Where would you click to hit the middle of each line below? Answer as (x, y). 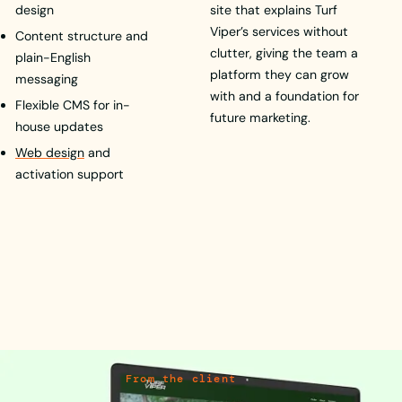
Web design (49, 152)
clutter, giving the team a (284, 53)
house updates (59, 126)
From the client (181, 378)
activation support (69, 174)
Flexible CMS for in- (72, 105)
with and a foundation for (284, 96)
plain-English (52, 57)
